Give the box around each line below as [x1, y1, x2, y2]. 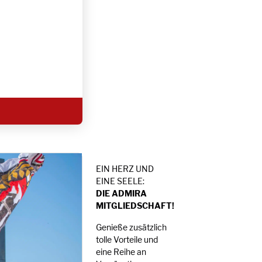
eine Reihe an [95, 247, 146, 257]
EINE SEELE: [95, 176, 144, 187]
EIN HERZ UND [95, 164, 154, 174]
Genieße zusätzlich [95, 222, 167, 233]
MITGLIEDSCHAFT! [95, 201, 174, 211]
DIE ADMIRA [95, 188, 147, 199]
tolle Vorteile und [95, 235, 158, 245]
